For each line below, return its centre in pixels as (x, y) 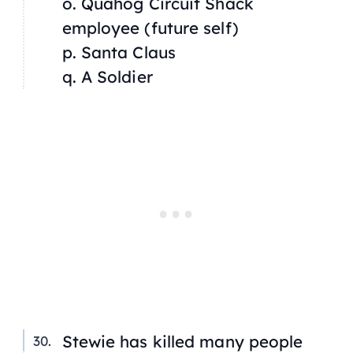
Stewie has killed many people (182, 341)
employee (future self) (150, 28)
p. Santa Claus (119, 52)
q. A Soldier (107, 77)
